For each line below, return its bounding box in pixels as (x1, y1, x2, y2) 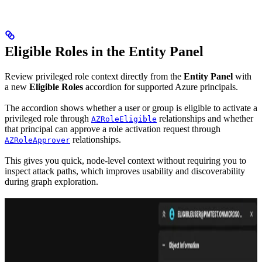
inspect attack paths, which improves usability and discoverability (5, 166, 245, 177)
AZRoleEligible (91, 115, 157, 124)
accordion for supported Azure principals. (83, 81, 238, 92)
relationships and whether (157, 113, 253, 124)
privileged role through (5, 113, 91, 124)
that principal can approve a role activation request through (5, 124, 220, 135)
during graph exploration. (5, 177, 98, 187)
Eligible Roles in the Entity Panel (5, 43, 204, 59)
